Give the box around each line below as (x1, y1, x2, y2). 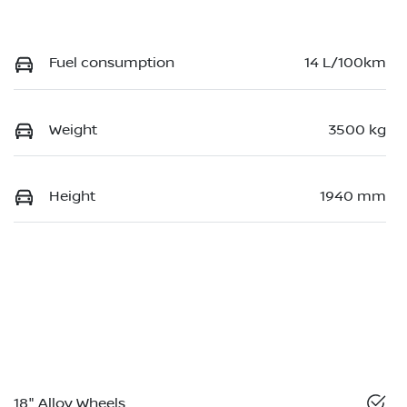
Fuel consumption (49, 55, 174, 72)
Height (49, 188, 95, 205)
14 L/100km (304, 55, 386, 72)
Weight (49, 121, 97, 138)
